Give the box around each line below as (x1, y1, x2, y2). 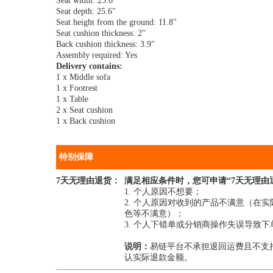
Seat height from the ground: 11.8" (56, 18, 177, 27)
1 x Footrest (56, 83, 97, 93)
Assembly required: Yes (56, 51, 137, 60)
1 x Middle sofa (56, 73, 110, 82)
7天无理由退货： (56, 176, 120, 185)
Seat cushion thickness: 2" (56, 29, 146, 38)
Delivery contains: (56, 62, 122, 71)
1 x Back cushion (56, 116, 115, 126)
